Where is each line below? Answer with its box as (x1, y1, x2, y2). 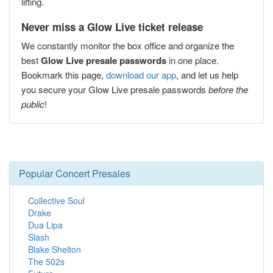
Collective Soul (28, 194, 85, 207)
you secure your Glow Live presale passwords (21, 83, 208, 96)
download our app (106, 68, 176, 81)
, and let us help (176, 68, 238, 81)
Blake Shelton (28, 243, 81, 255)
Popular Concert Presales (19, 166, 130, 180)
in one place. (166, 54, 219, 66)
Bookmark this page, (21, 68, 106, 81)
